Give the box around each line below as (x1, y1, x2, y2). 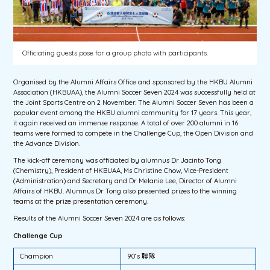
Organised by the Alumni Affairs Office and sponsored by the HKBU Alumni (13, 77, 253, 86)
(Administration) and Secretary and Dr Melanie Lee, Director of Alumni (13, 177, 237, 186)
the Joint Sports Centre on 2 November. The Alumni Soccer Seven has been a (13, 98, 254, 107)
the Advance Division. (13, 139, 81, 148)
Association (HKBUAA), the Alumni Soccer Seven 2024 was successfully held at (13, 87, 256, 96)
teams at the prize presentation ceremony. (13, 197, 149, 206)
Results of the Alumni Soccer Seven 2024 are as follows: (13, 214, 186, 223)
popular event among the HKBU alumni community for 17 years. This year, (13, 108, 252, 117)
